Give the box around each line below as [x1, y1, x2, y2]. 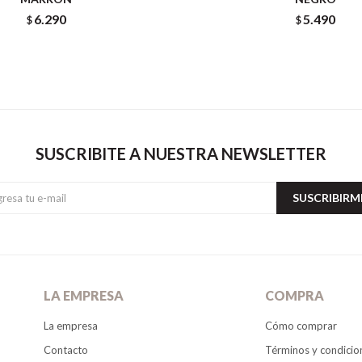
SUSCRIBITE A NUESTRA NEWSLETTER [36, 143, 326, 163]
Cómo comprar [265, 318, 338, 332]
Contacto [44, 343, 89, 356]
